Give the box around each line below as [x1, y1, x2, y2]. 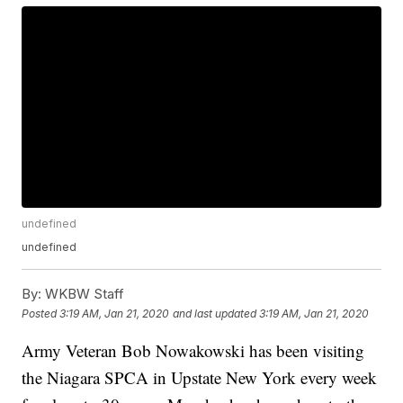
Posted [22, 306, 60, 320]
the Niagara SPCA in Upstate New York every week [22, 366, 378, 390]
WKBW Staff [41, 285, 125, 303]
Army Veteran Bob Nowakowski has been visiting [22, 339, 365, 363]
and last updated [173, 306, 257, 320]
